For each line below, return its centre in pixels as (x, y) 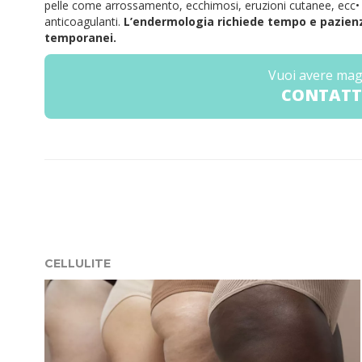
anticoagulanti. (82, 21)
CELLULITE (78, 263)
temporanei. (82, 38)
